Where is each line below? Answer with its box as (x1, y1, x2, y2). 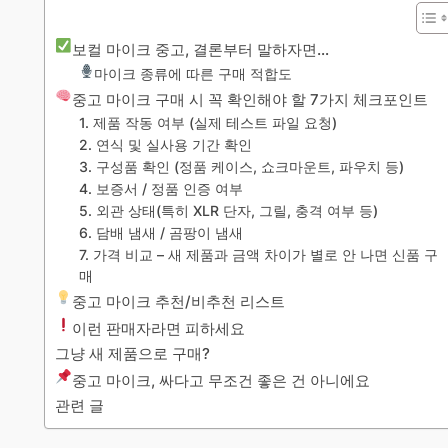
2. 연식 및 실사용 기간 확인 (78, 137, 252, 154)
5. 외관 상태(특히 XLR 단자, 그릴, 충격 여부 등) (78, 203, 378, 220)
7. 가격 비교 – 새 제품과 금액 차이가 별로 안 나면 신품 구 (78, 247, 438, 264)
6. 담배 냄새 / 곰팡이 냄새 (78, 225, 243, 242)
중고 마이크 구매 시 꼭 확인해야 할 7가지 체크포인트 (72, 90, 429, 110)
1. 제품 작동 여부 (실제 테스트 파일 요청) (78, 115, 337, 132)
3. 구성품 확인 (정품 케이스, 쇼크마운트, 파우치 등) (78, 159, 404, 176)
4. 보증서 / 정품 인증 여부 (78, 181, 243, 198)
